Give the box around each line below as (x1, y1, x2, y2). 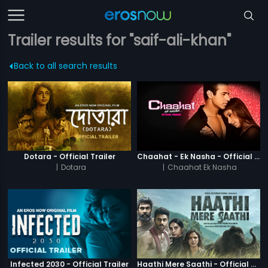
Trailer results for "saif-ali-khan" (8, 31, 232, 50)
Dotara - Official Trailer (23, 151, 115, 162)
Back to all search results (14, 60, 118, 72)
